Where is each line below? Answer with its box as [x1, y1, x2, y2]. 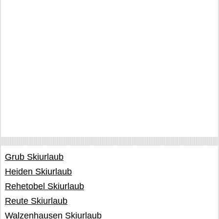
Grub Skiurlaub [5, 152, 64, 162]
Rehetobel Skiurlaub [5, 181, 84, 191]
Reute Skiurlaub [5, 196, 67, 206]
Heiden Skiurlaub [5, 167, 72, 176]
